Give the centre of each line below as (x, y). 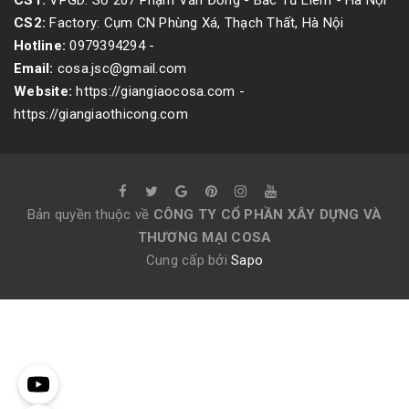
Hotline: (42, 46)
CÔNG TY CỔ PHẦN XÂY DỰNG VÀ (267, 215)
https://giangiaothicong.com (101, 114)
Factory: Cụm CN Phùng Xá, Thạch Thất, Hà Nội (195, 23)
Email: (36, 68)
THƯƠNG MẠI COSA (204, 237)
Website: (45, 91)
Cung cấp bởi (189, 260)
